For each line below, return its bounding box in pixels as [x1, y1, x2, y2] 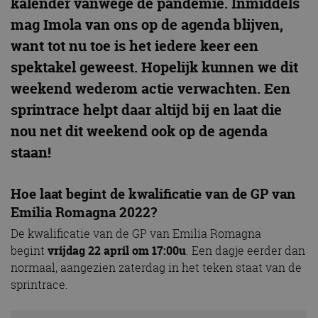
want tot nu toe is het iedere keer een [11, 35, 258, 55]
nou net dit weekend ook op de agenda [11, 121, 268, 141]
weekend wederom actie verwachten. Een [11, 78, 290, 98]
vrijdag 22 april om [48, 242, 152, 258]
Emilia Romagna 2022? [11, 202, 157, 221]
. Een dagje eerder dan [186, 242, 305, 258]
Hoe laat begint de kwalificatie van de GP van [11, 184, 295, 203]
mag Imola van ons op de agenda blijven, [11, 14, 283, 34]
